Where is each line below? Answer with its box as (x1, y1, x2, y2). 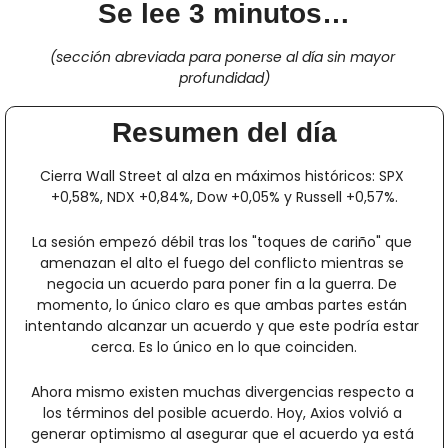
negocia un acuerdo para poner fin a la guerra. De (47, 274, 397, 295)
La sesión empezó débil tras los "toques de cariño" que (32, 232, 412, 253)
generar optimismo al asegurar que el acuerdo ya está (30, 424, 414, 445)
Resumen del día (111, 117, 337, 149)
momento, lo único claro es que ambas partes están (37, 295, 407, 316)
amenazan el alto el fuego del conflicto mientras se (40, 253, 404, 274)
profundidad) (178, 68, 270, 89)
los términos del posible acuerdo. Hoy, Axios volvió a (42, 403, 402, 424)
